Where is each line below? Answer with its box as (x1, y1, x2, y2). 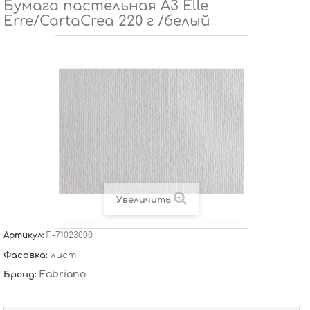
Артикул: (3, 230, 46, 240)
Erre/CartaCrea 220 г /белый (3, 13, 210, 29)
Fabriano (39, 269, 86, 280)
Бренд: (3, 270, 39, 280)
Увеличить (116, 195, 171, 205)
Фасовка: (3, 250, 51, 260)
